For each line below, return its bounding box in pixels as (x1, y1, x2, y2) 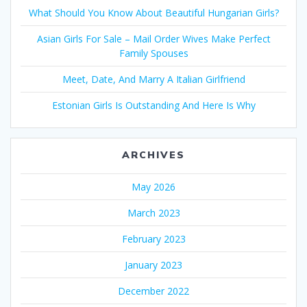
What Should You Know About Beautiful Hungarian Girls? (28, 6, 279, 20)
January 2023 (125, 258, 182, 272)
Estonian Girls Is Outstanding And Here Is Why (51, 99, 256, 112)
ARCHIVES (122, 149, 185, 162)
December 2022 (118, 284, 189, 298)
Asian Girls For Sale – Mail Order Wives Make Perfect (36, 32, 271, 46)
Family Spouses (119, 47, 188, 60)
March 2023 (127, 206, 180, 220)
